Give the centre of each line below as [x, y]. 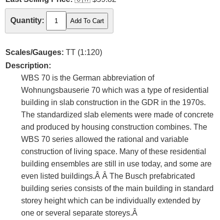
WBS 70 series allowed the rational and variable [105, 139]
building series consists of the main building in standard [117, 189]
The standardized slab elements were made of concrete [117, 115]
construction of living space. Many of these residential [114, 152]
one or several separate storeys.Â [80, 213]
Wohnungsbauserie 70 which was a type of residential [115, 90]
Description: [28, 66]
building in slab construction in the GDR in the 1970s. [113, 103]
